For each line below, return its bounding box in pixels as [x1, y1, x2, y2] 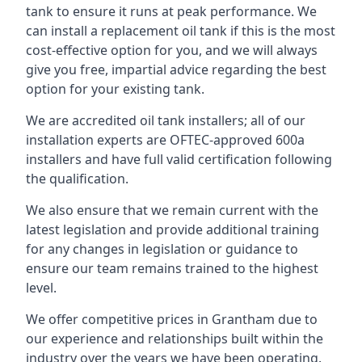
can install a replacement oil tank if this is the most [26, 22, 335, 40]
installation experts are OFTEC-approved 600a [26, 131, 305, 149]
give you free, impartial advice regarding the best [26, 61, 326, 78]
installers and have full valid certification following [26, 150, 332, 168]
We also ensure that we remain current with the [26, 201, 318, 219]
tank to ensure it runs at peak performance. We [26, 2, 317, 20]
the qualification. [26, 170, 128, 187]
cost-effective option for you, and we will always [26, 41, 318, 59]
